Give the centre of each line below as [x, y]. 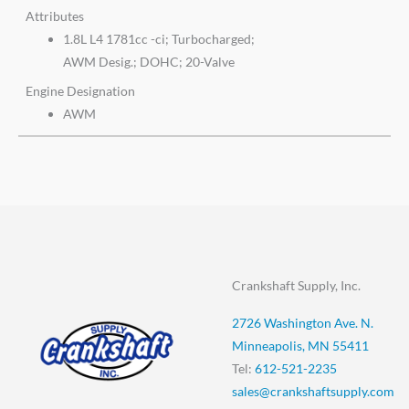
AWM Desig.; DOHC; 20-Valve [149, 61]
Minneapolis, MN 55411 [300, 345]
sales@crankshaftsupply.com [313, 391]
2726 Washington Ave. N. [303, 322]
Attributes [55, 16]
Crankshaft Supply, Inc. [296, 285]
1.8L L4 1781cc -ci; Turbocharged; [159, 38]
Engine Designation [80, 90]
